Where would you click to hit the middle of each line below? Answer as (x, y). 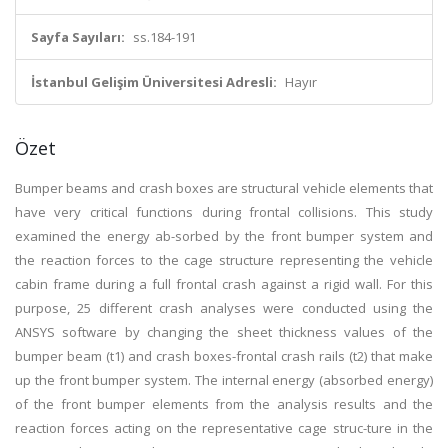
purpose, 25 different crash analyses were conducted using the (224, 308)
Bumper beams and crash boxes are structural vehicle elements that (224, 188)
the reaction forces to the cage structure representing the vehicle (224, 260)
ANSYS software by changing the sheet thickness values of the (224, 332)
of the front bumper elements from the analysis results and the (224, 404)
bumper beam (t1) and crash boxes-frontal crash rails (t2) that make (224, 356)
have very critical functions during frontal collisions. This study (224, 212)
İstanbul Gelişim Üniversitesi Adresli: (154, 82)
